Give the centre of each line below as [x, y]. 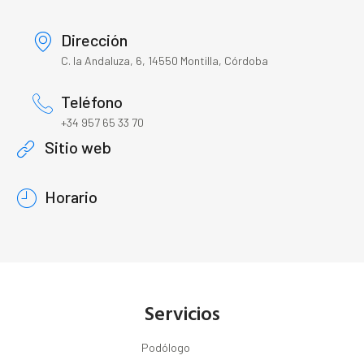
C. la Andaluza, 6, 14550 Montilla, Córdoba [165, 61]
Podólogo [166, 348]
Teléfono [92, 102]
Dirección [94, 40]
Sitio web [78, 147]
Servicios [182, 313]
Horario [71, 197]
